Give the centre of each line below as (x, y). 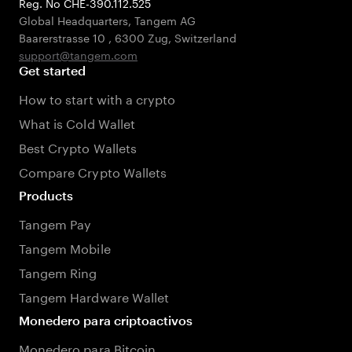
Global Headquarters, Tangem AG (107, 20)
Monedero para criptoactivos (106, 320)
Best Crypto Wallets (78, 147)
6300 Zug (141, 37)
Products (46, 195)
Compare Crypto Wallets (93, 171)
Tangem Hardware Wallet (94, 296)
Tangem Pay (55, 223)
